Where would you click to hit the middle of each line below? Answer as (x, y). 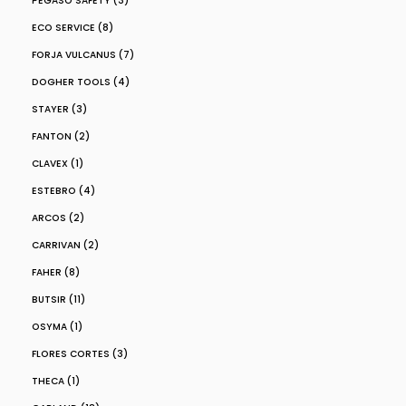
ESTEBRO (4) (63, 191)
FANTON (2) (61, 136)
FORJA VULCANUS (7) (83, 55)
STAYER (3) (59, 109)
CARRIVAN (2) (65, 245)
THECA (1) (56, 381)
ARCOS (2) (58, 218)
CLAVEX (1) (58, 164)
